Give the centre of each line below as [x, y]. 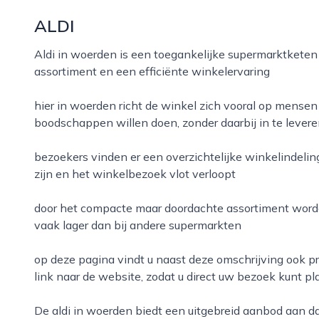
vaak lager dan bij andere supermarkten [138, 225]
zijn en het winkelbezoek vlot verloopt [135, 174]
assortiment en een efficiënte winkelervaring [152, 71]
